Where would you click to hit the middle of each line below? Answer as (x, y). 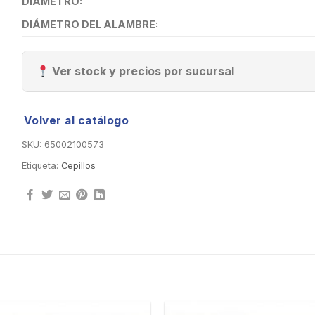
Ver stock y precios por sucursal (141, 71)
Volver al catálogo (76, 121)
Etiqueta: (41, 166)
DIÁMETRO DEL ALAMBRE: (90, 25)
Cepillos (78, 166)
